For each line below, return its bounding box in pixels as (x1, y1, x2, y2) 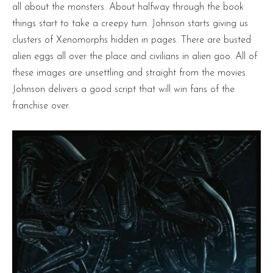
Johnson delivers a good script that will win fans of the (12, 84, 235, 94)
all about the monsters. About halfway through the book (12, 2, 244, 12)
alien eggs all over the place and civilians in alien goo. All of (12, 51, 257, 62)
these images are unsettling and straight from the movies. (12, 68, 247, 78)
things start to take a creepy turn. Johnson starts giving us (12, 18, 248, 29)
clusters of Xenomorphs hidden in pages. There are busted (12, 35, 251, 45)
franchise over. (12, 101, 70, 111)
